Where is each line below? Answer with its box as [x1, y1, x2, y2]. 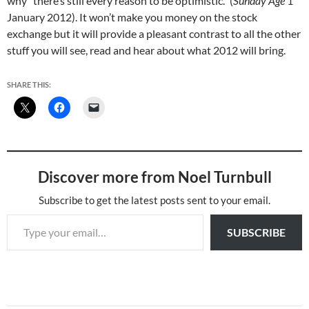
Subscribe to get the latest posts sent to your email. [39, 194, 270, 206]
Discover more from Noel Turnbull [37, 168, 272, 186]
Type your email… [6, 207, 40, 220]
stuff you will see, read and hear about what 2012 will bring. [7, 43, 286, 57]
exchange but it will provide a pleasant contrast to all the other [7, 27, 301, 40]
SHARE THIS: [7, 80, 51, 89]
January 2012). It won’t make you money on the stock [7, 10, 257, 23]
